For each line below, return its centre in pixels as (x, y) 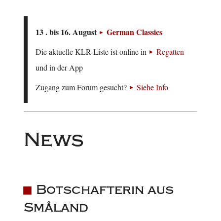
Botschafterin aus (105, 190)
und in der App (59, 68)
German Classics (134, 32)
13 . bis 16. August (67, 32)
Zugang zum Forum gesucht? (82, 87)
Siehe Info (152, 87)
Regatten (170, 52)
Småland (56, 208)
